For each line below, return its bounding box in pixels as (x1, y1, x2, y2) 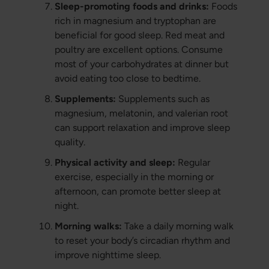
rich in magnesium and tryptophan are (54, 15, 216, 27)
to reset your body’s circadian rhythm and (54, 235, 230, 247)
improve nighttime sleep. (54, 249, 161, 261)
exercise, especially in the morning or (54, 171, 214, 183)
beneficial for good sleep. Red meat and (54, 29, 225, 41)
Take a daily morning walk (121, 220, 234, 232)
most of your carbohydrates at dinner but (54, 58, 229, 70)
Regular (175, 157, 210, 169)
